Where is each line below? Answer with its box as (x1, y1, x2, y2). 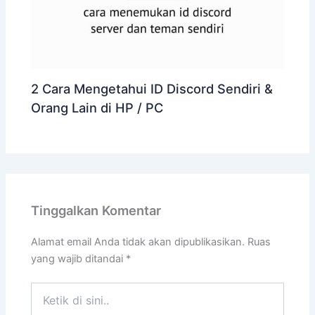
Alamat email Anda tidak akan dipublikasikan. (31, 235, 245, 248)
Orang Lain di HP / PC (31, 99, 164, 115)
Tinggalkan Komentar (31, 202, 162, 218)
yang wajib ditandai (31, 252, 127, 265)
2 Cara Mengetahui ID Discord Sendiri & (31, 80, 274, 96)
